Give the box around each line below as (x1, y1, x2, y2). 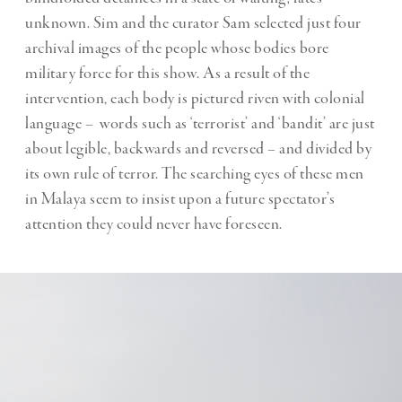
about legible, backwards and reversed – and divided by (25, 138, 371, 161)
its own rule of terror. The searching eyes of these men (25, 163, 364, 186)
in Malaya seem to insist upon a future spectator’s (25, 188, 335, 211)
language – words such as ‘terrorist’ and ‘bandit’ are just (25, 113, 375, 135)
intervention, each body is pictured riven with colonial (25, 88, 365, 110)
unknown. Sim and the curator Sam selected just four (25, 13, 362, 35)
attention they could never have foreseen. (25, 214, 283, 236)
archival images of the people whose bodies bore (25, 38, 329, 60)
